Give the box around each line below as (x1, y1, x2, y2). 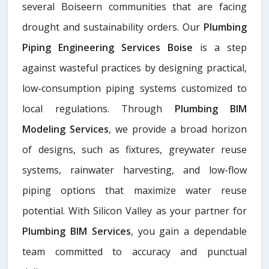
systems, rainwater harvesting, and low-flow (22, 163, 247, 177)
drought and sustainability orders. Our (22, 20, 204, 34)
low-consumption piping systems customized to (22, 81, 247, 95)
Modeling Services (22, 122, 109, 136)
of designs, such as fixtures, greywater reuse (22, 142, 247, 156)
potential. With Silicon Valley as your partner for (22, 204, 247, 217)
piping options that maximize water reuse (22, 183, 247, 197)
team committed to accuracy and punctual (22, 244, 247, 258)
